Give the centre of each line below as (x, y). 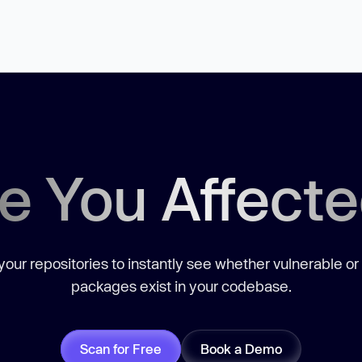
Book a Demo (241, 349)
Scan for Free (121, 349)
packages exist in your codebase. (181, 286)
